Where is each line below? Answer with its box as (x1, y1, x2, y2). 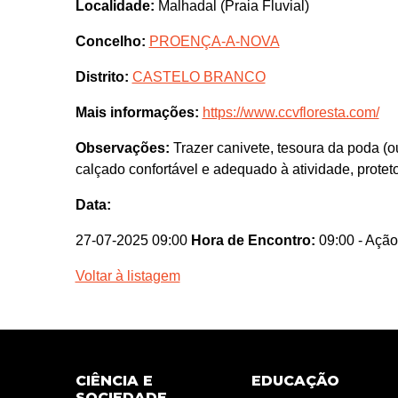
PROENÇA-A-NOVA (148, 34, 280, 50)
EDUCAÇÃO (251, 372, 339, 390)
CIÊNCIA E (75, 372, 153, 390)
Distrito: (75, 69, 129, 85)
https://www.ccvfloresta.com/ (202, 105, 379, 121)
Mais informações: (75, 105, 199, 121)
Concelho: (75, 34, 146, 50)
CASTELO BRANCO (131, 69, 266, 85)
